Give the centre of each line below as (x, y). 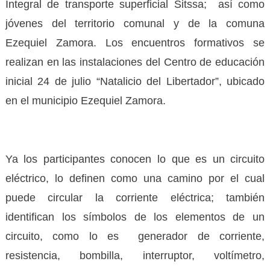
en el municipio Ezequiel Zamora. (85, 100)
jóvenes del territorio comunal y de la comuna (135, 23)
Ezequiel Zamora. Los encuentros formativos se (135, 42)
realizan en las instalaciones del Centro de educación (135, 62)
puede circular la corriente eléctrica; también (135, 197)
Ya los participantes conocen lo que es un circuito (135, 159)
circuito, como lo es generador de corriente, (135, 236)
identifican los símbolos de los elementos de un (135, 217)
